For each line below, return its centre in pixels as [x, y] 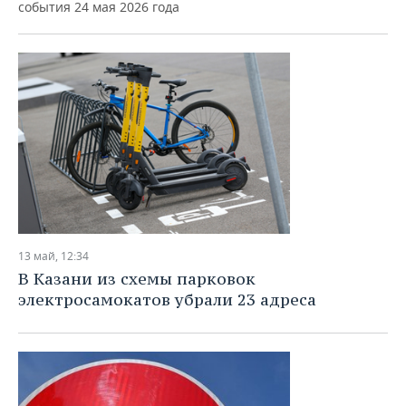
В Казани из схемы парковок [137, 279]
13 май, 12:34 [53, 256]
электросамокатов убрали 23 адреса [167, 300]
